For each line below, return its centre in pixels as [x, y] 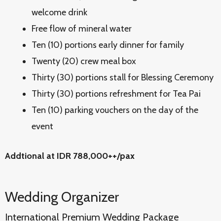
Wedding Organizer [62, 197]
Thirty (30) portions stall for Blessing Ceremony [123, 77]
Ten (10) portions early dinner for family [108, 45]
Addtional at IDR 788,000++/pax [70, 156]
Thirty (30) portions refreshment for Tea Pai [116, 94]
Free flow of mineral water [82, 29]
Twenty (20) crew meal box [84, 61]
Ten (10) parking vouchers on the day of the [115, 110]
